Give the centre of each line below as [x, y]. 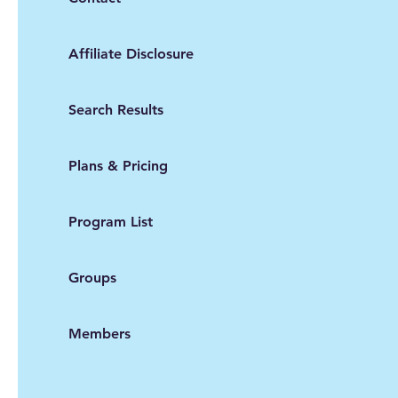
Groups [92, 278]
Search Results [116, 110]
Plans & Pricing [118, 166]
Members [99, 334]
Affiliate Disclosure [131, 54]
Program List [111, 222]
